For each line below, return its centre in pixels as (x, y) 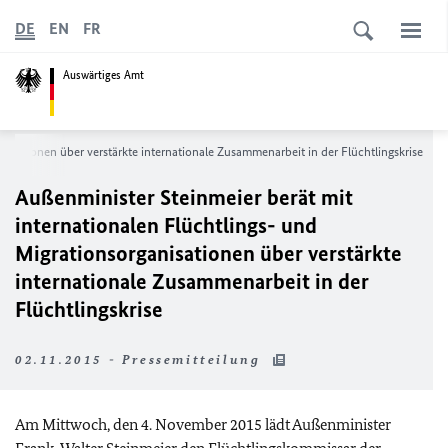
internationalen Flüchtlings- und (166, 225)
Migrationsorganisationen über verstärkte (208, 253)
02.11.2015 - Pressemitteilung (140, 359)
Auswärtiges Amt (103, 74)
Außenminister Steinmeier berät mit (184, 197)
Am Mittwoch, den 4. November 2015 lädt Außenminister (203, 424)
